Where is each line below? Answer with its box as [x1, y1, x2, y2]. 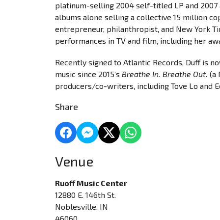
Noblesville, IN [55, 202, 108, 211]
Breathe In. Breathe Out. [122, 69, 208, 79]
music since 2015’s [55, 69, 122, 79]
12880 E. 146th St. [55, 190, 116, 199]
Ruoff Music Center [55, 178, 127, 188]
